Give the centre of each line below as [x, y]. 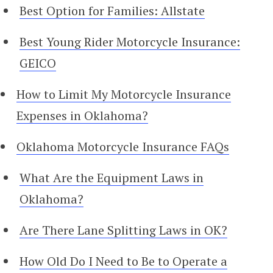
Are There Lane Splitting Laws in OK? [123, 230]
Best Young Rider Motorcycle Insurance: [130, 41]
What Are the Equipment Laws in [112, 177]
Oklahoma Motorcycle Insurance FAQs [123, 146]
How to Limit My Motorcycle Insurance [124, 94]
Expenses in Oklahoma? [82, 115]
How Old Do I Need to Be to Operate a [123, 261]
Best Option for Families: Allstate [112, 10]
